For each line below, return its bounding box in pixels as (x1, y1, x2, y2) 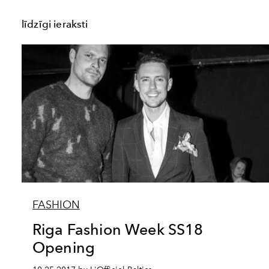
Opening (32, 238, 95, 257)
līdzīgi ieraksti (22, 18, 88, 31)
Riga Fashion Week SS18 (32, 220, 204, 239)
